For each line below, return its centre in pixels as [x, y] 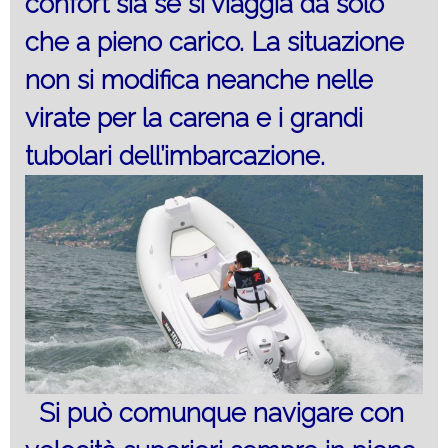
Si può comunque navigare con [218, 413]
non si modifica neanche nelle [199, 79]
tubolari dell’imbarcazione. [175, 155]
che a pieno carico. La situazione [214, 41]
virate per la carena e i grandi [194, 117]
